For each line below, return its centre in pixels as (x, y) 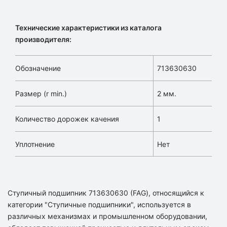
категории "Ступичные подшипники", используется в (99, 204)
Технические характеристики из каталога (88, 28)
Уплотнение (35, 144)
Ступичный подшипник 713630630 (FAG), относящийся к (106, 193)
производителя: (43, 39)
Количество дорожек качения (67, 119)
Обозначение (38, 68)
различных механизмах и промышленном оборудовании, (107, 216)
